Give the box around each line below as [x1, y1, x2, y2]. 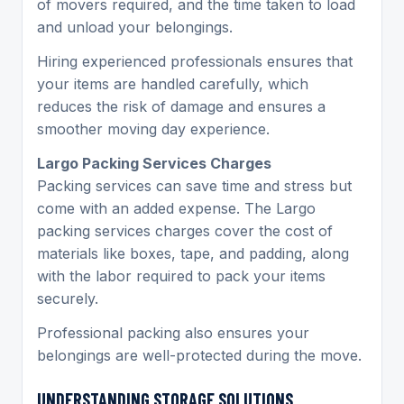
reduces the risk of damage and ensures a [37, 96, 326, 115]
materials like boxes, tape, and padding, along [37, 243, 349, 262]
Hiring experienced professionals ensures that [37, 51, 353, 70]
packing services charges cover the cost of [37, 221, 333, 240]
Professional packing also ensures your [37, 323, 309, 342]
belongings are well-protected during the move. [37, 345, 362, 364]
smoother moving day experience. [37, 119, 270, 138]
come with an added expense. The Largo [37, 198, 316, 217]
